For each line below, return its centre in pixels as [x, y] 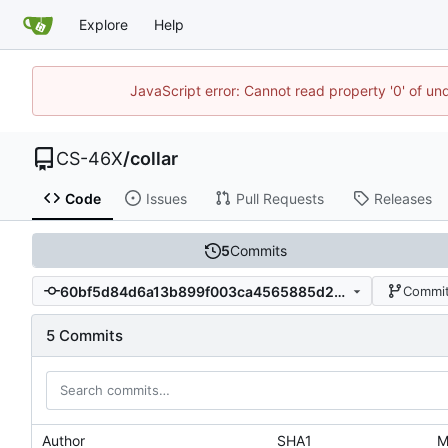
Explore [103, 24]
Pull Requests [279, 198]
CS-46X [89, 158]
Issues [166, 198]
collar [154, 158]
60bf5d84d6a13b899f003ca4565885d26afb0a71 [339, 291]
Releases [402, 198]
